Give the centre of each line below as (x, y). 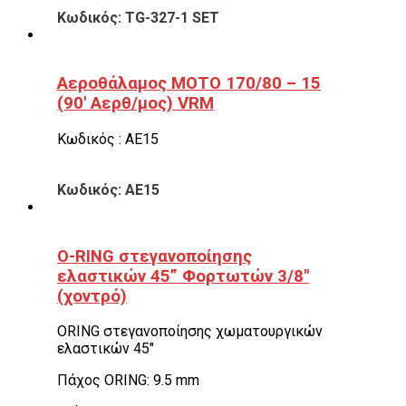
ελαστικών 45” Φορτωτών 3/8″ (183, 276)
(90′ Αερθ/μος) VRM (135, 104)
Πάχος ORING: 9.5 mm (128, 381)
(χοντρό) (92, 296)
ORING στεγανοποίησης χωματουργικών (190, 332)
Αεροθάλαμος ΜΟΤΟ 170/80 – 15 (189, 84)
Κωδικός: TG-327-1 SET (138, 17)
